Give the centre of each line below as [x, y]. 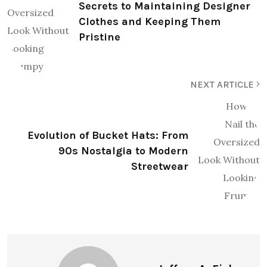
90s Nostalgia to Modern [123, 151]
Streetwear [160, 167]
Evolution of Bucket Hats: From [108, 136]
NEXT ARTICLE [223, 85]
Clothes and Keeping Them [150, 22]
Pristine [100, 37]
